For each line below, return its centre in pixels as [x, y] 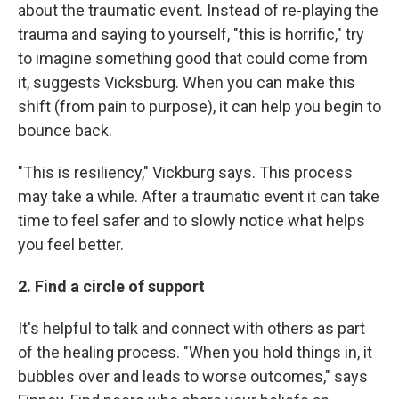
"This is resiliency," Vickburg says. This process [185, 172]
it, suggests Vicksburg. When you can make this [187, 82]
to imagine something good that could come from [193, 58]
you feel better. [71, 244]
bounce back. [65, 130]
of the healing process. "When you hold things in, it [195, 352]
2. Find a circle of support [111, 286]
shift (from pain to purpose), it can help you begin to [199, 106]
